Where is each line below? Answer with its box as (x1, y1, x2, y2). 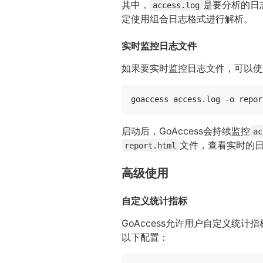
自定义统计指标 (122, 194, 187, 207)
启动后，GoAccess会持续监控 (122, 124, 250, 137)
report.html (124, 140, 177, 150)
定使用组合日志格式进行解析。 (122, 12, 253, 25)
